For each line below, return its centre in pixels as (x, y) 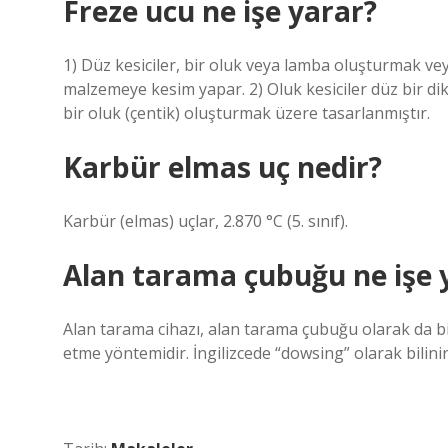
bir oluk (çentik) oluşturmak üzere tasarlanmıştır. (246, 113)
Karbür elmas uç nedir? (222, 167)
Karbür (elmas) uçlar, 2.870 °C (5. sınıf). (205, 221)
